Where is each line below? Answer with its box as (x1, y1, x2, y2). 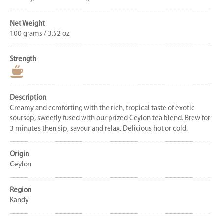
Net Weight (10, 20, 45, 28)
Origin (10, 151, 29, 159)
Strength (10, 56, 36, 64)
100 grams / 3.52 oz (10, 30, 69, 38)
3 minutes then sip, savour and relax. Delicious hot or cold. (10, 125, 188, 133)
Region (10, 187, 31, 194)
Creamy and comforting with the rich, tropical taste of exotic (10, 105, 194, 112)
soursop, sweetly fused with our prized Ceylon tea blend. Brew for (10, 115, 210, 123)
